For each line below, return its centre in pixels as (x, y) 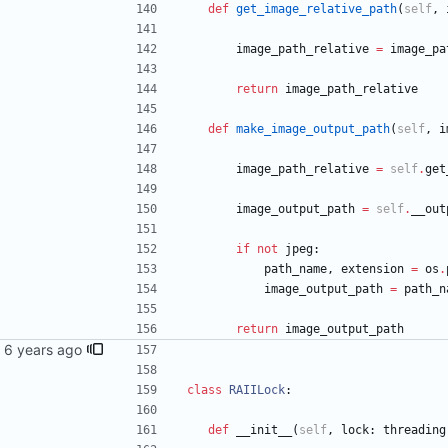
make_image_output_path (313, 129)
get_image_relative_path (316, 9)
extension (372, 269)
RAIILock (257, 390)
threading (414, 430)
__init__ (264, 430)
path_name (295, 269)
